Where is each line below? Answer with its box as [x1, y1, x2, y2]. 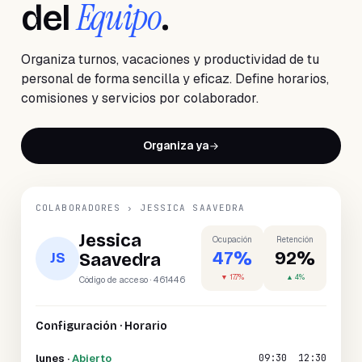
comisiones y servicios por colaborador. [21, 90, 259, 107]
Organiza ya [142, 138, 208, 153]
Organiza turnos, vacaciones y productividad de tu [21, 51, 319, 68]
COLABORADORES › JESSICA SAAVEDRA [36, 202, 246, 213]
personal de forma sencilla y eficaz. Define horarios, [21, 70, 329, 87]
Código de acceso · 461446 [79, 273, 185, 285]
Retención [276, 234, 314, 245]
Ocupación [213, 234, 252, 245]
